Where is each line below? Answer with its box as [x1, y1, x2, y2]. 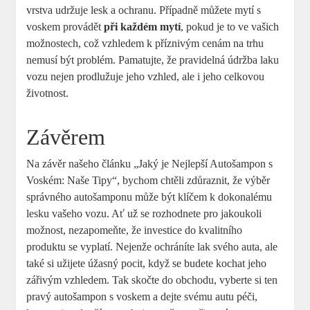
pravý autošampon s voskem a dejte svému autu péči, [26, 290, 258, 302]
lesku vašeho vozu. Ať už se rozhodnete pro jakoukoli [26, 207, 262, 219]
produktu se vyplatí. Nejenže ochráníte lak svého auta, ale [26, 240, 278, 253]
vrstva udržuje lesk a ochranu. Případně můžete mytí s [26, 3, 262, 16]
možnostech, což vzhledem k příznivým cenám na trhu [26, 37, 264, 49]
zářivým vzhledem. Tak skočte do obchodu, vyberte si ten [26, 273, 278, 286]
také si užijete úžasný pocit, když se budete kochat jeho [26, 257, 267, 269]
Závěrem [26, 124, 106, 149]
